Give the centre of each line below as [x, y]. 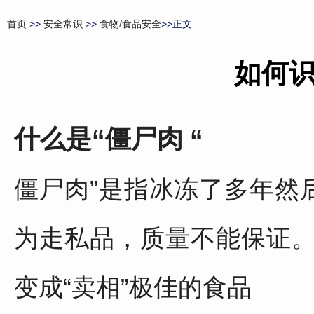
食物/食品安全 [130, 24]
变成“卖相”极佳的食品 [133, 287]
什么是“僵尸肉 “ [109, 139]
